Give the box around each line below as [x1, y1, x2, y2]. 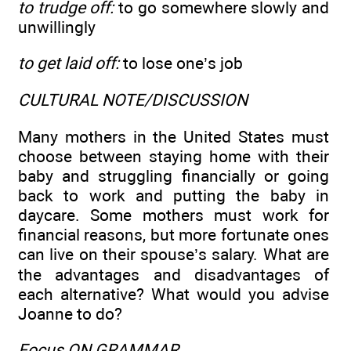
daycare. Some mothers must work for [18, 204, 329, 225]
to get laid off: [18, 52, 119, 73]
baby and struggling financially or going [18, 165, 329, 186]
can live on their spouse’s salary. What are [18, 244, 329, 264]
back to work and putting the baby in [18, 185, 329, 205]
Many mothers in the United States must [18, 126, 329, 147]
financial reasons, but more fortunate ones [18, 224, 329, 244]
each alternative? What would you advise [18, 284, 329, 304]
